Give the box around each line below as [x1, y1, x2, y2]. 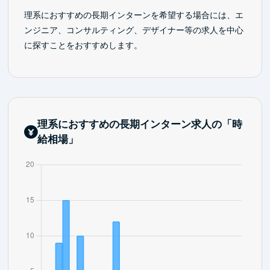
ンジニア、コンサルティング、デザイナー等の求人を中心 [24, 25, 243, 36]
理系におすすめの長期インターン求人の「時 [37, 119, 242, 131]
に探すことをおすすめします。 [24, 40, 142, 51]
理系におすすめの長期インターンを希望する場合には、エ [24, 10, 243, 20]
